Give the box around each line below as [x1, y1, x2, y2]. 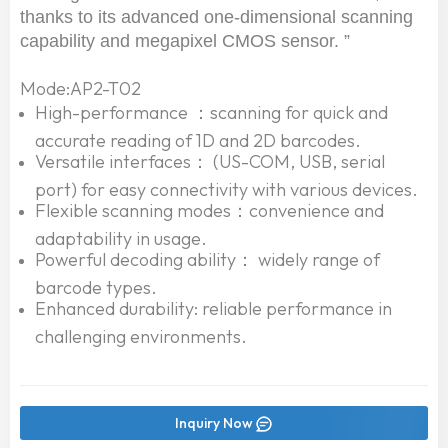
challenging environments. [35, 325, 247, 344]
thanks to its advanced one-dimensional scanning [20, 7, 413, 28]
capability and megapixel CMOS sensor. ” [20, 31, 350, 52]
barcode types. [35, 276, 157, 295]
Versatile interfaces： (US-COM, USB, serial [35, 150, 385, 174]
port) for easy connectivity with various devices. [35, 178, 418, 197]
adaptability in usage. [35, 227, 207, 246]
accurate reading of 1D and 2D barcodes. [35, 129, 361, 148]
